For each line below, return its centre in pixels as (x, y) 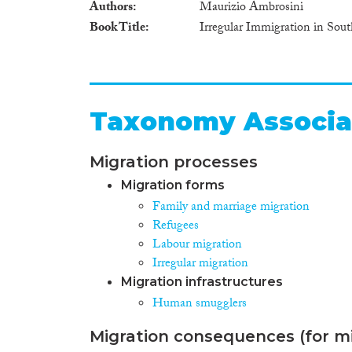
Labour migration (197, 245)
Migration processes (174, 161)
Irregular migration (200, 264)
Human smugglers (200, 304)
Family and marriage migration (231, 207)
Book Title (117, 28)
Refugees (176, 226)
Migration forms (173, 185)
